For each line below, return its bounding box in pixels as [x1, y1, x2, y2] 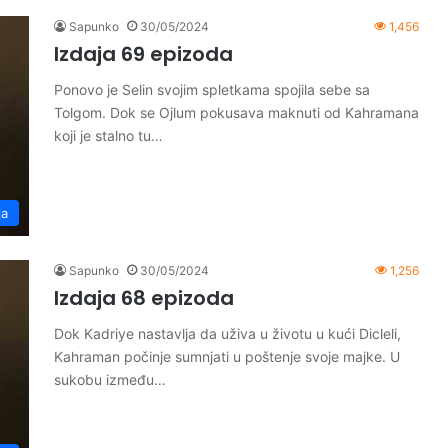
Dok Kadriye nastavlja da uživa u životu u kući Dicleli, [54, 325, 401, 342]
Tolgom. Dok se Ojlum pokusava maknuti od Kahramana [54, 104, 419, 121]
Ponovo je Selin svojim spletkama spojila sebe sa [54, 81, 370, 98]
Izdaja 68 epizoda [54, 284, 234, 312]
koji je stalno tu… [54, 127, 163, 144]
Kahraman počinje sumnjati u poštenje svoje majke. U [54, 348, 400, 365]
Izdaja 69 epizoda [54, 40, 233, 68]
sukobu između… [54, 371, 166, 388]
